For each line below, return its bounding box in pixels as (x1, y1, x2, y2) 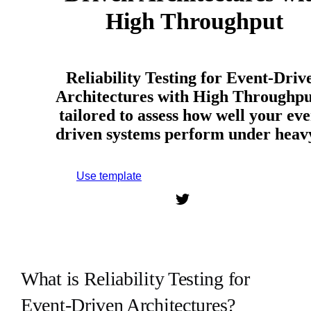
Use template (76, 169, 142, 182)
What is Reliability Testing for (21, 267, 250, 289)
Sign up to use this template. (142, 171, 248, 182)
